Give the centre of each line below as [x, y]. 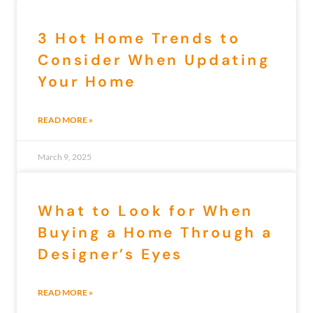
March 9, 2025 [65, 157]
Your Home [87, 82]
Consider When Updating [154, 60]
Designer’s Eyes [110, 255]
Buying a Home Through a [155, 233]
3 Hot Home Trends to [139, 39]
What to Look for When [146, 211]
